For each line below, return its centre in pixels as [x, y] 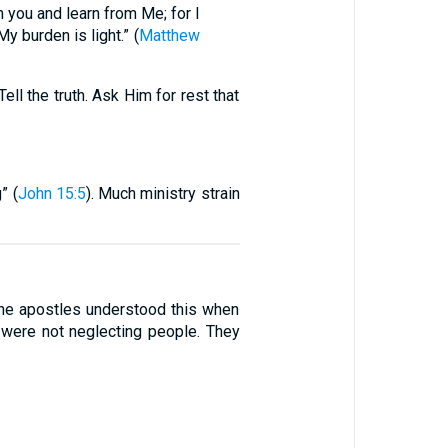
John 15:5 [51, 193]
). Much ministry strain [162, 193]
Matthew [169, 35]
